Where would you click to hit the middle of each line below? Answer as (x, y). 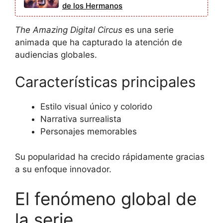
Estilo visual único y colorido (96, 107)
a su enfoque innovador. (63, 169)
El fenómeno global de (106, 199)
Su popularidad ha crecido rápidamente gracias (110, 157)
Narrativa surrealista (81, 119)
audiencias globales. (56, 55)
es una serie (148, 30)
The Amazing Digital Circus (69, 30)
